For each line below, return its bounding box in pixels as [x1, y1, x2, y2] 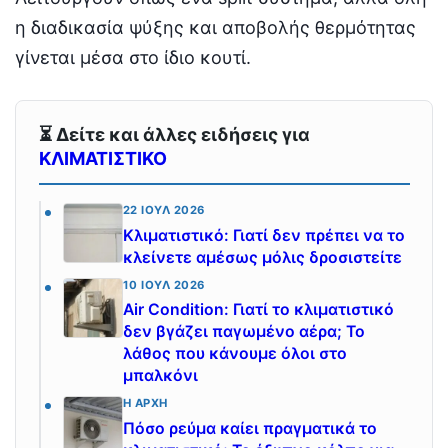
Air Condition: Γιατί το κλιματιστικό [123, 300, 394, 320]
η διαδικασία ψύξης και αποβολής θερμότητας [15, 16, 416, 38]
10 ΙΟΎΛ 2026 [123, 277, 205, 292]
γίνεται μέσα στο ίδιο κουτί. [15, 46, 251, 68]
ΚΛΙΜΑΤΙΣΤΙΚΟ [38, 148, 167, 170]
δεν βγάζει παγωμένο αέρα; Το [123, 322, 365, 342]
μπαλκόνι [123, 366, 198, 386]
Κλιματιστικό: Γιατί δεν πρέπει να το [123, 225, 405, 245]
